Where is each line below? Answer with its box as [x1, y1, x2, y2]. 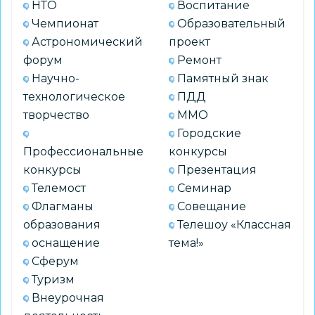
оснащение [32, 236, 100, 250]
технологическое [23, 90, 125, 103]
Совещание [177, 200, 246, 213]
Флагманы [32, 200, 94, 213]
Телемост [32, 181, 86, 195]
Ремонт [177, 53, 221, 67]
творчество [23, 108, 89, 122]
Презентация [177, 163, 257, 176]
